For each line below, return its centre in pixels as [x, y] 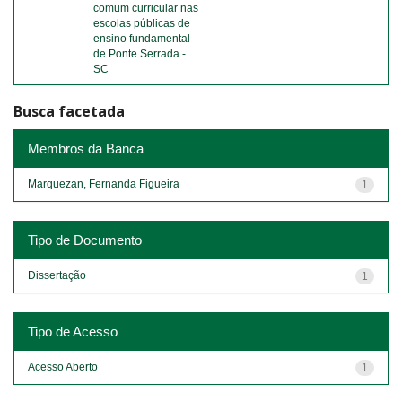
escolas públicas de [142, 23]
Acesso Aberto [63, 367]
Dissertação [57, 275]
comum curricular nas [146, 8]
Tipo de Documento [85, 240]
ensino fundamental [142, 39]
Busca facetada [69, 111]
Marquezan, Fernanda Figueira [104, 184]
